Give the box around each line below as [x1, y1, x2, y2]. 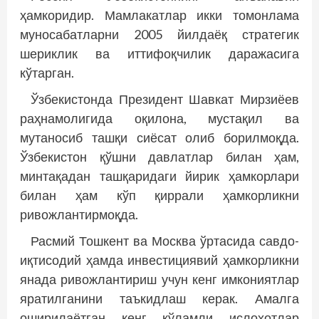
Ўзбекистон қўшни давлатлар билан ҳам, [20, 148, 299, 164]
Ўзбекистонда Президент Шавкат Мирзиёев [31, 90, 299, 107]
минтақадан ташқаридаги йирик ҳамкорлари [20, 167, 299, 184]
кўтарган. [20, 64, 74, 80]
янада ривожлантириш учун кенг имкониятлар [20, 271, 299, 287]
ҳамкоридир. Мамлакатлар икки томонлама [20, 6, 299, 23]
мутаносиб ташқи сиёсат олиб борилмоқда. [20, 129, 299, 145]
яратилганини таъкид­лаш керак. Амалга [20, 290, 299, 306]
